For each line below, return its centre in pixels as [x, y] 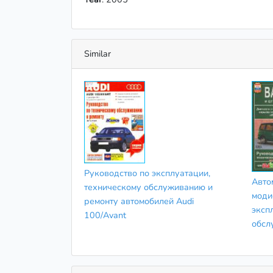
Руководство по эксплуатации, [147, 173]
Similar [97, 53]
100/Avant [105, 215]
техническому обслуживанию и [148, 187]
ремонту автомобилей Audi [139, 201]
